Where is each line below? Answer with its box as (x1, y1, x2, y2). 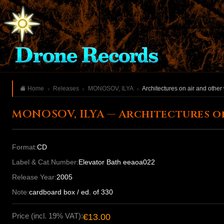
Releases (52, 85, 79, 91)
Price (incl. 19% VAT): (12, 211, 83, 220)
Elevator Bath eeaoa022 (78, 158, 155, 166)
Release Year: (12, 173, 56, 181)
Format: (12, 143, 37, 151)
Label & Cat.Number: (12, 158, 78, 166)
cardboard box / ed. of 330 (29, 188, 113, 196)
